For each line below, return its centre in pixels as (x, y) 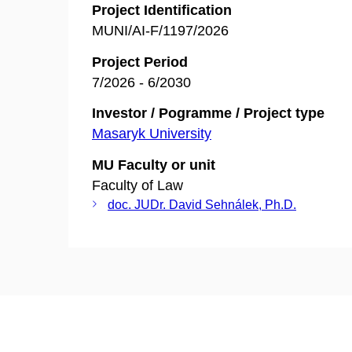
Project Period (140, 62)
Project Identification (162, 10)
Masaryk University (152, 134)
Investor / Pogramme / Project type (208, 113)
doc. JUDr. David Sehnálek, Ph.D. (202, 204)
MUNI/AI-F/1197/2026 (160, 31)
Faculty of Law (137, 185)
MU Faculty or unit (154, 165)
